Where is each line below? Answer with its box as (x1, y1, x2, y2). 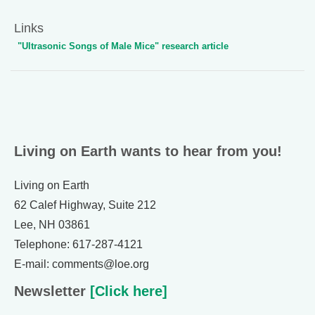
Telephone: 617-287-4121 (14, 238, 143, 251)
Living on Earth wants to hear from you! (14, 143, 282, 160)
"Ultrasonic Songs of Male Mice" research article (18, 41, 229, 52)
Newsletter (14, 283, 86, 300)
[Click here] (86, 283, 167, 300)
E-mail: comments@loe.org (14, 258, 149, 271)
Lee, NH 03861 (14, 219, 90, 231)
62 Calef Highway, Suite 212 (14, 199, 156, 212)
